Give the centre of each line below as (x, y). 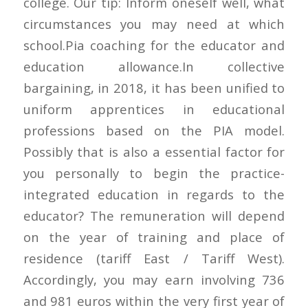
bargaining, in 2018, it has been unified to (154, 87)
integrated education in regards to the (154, 194)
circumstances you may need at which (154, 23)
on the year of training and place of (154, 236)
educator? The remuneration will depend (154, 215)
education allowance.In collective (154, 66)
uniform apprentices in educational (154, 109)
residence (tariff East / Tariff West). (154, 258)
